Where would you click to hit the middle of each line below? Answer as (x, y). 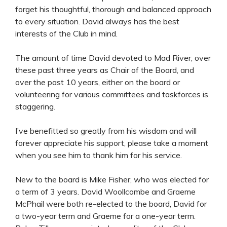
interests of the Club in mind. (66, 33)
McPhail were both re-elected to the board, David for (111, 203)
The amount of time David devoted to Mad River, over (113, 58)
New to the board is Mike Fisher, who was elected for (112, 179)
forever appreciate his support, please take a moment (112, 143)
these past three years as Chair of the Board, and (105, 70)
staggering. (35, 106)
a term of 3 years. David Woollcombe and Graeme (105, 191)
